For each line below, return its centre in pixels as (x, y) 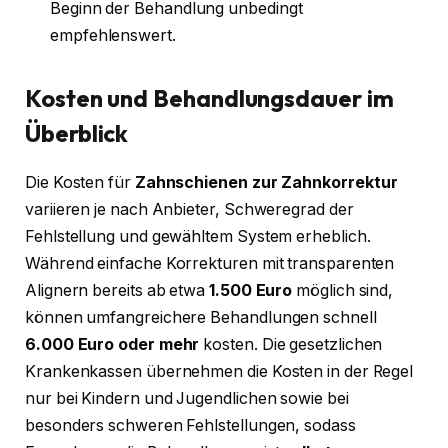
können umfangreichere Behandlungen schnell (201, 317)
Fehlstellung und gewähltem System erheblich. (198, 236)
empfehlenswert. (113, 35)
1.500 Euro (251, 290)
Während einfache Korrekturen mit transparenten (210, 263)
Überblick (77, 132)
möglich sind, (343, 290)
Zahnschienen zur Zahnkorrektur (266, 182)
